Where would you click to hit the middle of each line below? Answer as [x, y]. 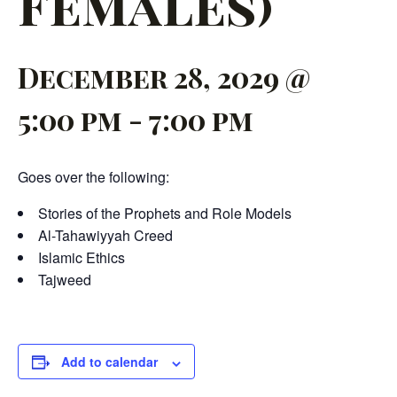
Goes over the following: [93, 177]
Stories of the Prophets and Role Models [165, 214]
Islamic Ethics [82, 258]
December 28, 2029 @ [164, 77]
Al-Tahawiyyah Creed [105, 236]
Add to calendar [109, 362]
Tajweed [65, 280]
